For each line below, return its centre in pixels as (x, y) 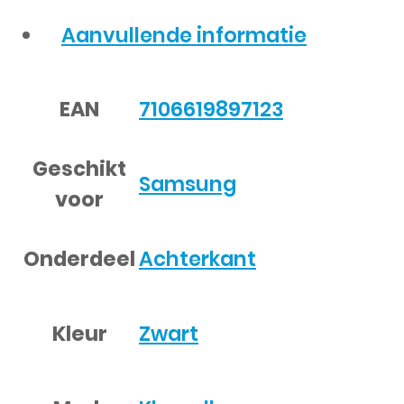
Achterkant (197, 259)
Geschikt (79, 168)
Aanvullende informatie (184, 36)
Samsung (188, 184)
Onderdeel (79, 258)
